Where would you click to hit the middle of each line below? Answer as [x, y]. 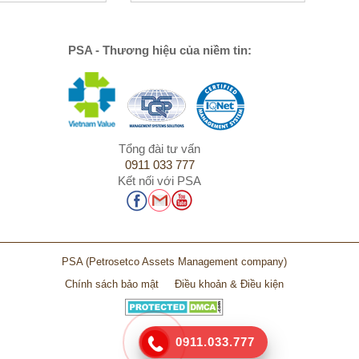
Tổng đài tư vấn [160, 149]
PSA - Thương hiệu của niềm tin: [159, 51]
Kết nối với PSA [160, 181]
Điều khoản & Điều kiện [229, 284]
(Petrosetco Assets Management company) [186, 262]
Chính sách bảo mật [112, 284]
